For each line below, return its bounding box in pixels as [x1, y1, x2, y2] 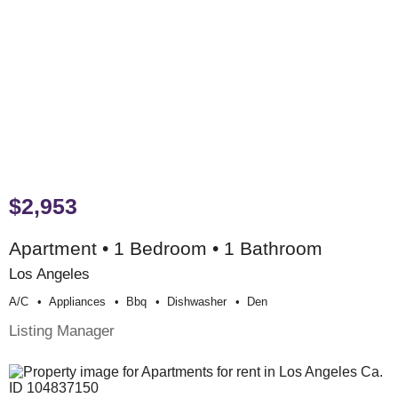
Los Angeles [9, 265, 90, 283]
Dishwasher [167, 295, 227, 309]
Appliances [49, 295, 106, 309]
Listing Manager [9, 322, 115, 340]
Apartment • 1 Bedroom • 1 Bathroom [9, 238, 322, 259]
